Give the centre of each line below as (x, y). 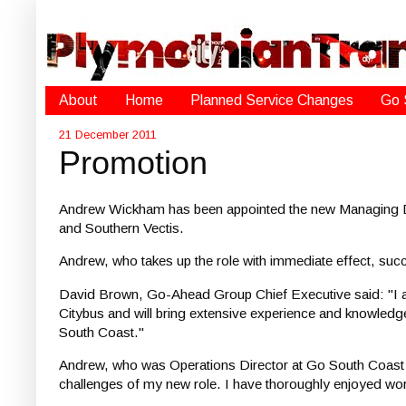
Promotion (133, 163)
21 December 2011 (108, 135)
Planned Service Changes (272, 100)
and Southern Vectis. (121, 228)
